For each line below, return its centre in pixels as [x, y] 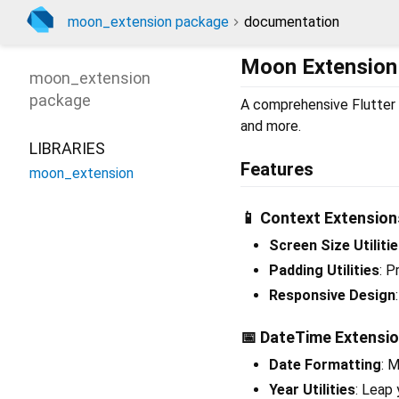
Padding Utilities [324, 271]
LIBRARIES [67, 148]
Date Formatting [325, 365]
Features [277, 170]
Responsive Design [332, 296]
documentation [292, 22]
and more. [271, 126]
